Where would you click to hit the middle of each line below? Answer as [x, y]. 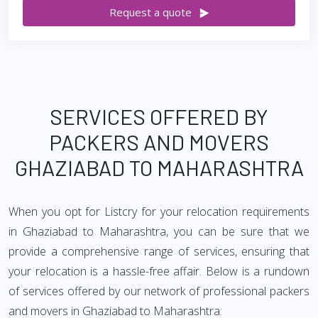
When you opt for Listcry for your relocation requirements [159, 212]
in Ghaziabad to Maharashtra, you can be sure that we [159, 231]
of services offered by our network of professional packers [159, 291]
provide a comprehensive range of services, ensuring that [159, 251]
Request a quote [150, 12]
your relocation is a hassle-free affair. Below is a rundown [159, 271]
